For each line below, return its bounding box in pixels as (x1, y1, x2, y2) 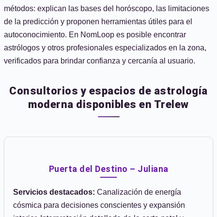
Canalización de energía (95, 188, 181, 196)
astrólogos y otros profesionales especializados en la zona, (4, 44, 206, 52)
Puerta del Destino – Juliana (48, 164, 169, 174)
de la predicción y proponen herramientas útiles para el (4, 17, 192, 26)
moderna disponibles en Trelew (28, 98, 189, 110)
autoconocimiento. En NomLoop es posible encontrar (4, 31, 186, 39)
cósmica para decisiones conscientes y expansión (13, 201, 185, 209)
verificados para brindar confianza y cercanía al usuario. (4, 57, 195, 65)
